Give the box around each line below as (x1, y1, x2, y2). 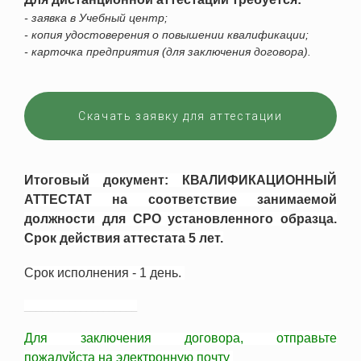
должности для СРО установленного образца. (24, 212, 337, 226)
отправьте (276, 331, 337, 345)
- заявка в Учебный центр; (24, 11, 168, 24)
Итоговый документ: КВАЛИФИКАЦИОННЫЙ (24, 173, 337, 187)
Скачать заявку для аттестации (78, 110, 283, 122)
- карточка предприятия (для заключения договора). (24, 45, 311, 58)
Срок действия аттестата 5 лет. (24, 231, 223, 245)
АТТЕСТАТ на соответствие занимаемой (24, 193, 337, 206)
